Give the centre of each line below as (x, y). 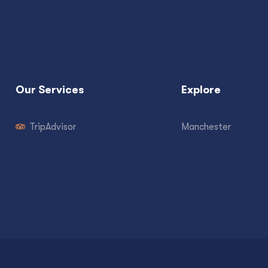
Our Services (50, 89)
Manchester (206, 127)
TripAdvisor (52, 127)
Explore (201, 89)
